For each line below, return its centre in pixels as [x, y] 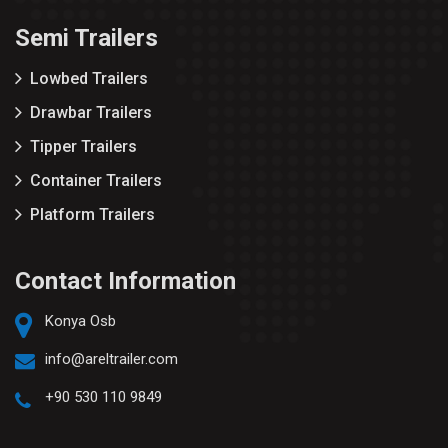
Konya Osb [80, 321]
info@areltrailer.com [111, 359]
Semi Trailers [86, 38]
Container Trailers [96, 181]
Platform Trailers [92, 215]
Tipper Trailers [83, 147]
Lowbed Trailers [89, 79]
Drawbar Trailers [91, 113]
